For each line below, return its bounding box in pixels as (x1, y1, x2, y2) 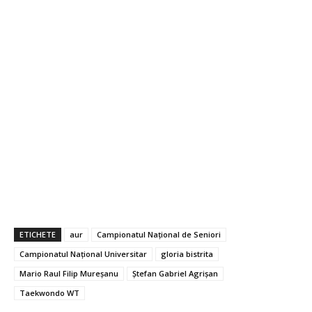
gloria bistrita (161, 248, 213, 259)
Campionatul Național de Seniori (97, 228, 221, 240)
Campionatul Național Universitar (19, 248, 147, 259)
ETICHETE (19, 228, 56, 240)
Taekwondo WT (19, 287, 79, 298)
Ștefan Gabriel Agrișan (132, 267, 218, 279)
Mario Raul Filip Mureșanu (19, 267, 118, 279)
